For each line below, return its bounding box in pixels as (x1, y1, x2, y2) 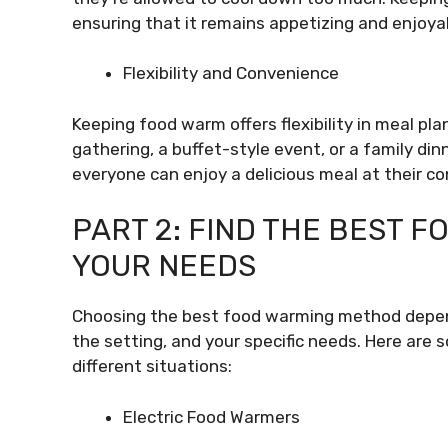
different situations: (72, 356, 232, 376)
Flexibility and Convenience (123, 63, 339, 83)
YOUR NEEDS (72, 248, 256, 284)
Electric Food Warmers (123, 406, 300, 427)
